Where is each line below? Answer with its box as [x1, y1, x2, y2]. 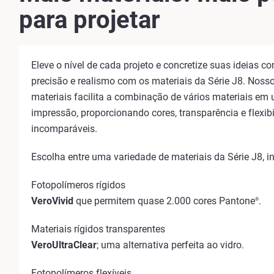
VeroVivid [31, 195, 73, 207]
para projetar [19, 6, 160, 34]
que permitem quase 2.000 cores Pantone [73, 195, 255, 207]
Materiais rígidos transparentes [31, 223, 165, 235]
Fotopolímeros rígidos [31, 179, 125, 191]
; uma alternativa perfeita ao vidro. [97, 239, 244, 251]
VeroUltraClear [31, 239, 97, 251]
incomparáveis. [31, 123, 97, 135]
